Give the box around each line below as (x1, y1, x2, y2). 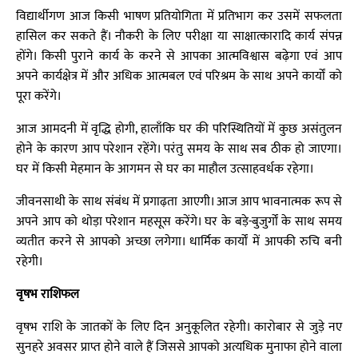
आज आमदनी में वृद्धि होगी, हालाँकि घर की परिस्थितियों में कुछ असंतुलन (16, 118, 342, 140)
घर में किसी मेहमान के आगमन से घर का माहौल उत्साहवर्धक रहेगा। (16, 158, 314, 180)
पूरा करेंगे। (16, 86, 62, 107)
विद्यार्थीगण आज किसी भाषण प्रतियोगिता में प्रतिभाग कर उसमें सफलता (16, 6, 342, 27)
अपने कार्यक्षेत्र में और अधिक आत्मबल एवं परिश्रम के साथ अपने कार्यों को (16, 66, 342, 87)
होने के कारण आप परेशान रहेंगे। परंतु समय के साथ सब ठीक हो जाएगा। (16, 138, 342, 160)
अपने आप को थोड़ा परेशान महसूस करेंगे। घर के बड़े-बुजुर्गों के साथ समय (16, 211, 342, 233)
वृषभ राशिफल (16, 284, 79, 305)
